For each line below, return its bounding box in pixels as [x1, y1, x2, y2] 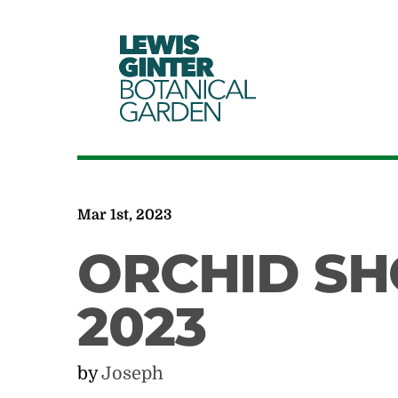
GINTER [118, 50, 221, 84]
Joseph [101, 363, 164, 384]
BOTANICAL [118, 72, 259, 106]
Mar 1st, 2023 [77, 207, 172, 223]
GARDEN [118, 94, 227, 128]
